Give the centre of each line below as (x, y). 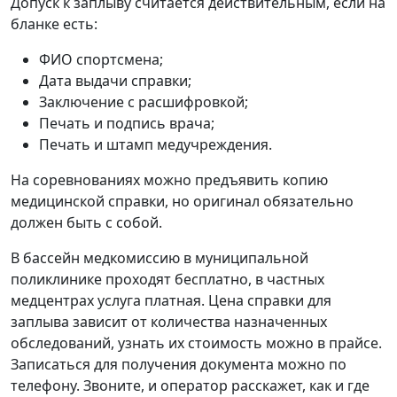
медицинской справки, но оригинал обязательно (182, 202)
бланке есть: (54, 24)
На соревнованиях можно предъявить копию (169, 180)
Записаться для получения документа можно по (179, 365)
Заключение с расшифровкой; (144, 102)
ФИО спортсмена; (101, 60)
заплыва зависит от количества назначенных (169, 322)
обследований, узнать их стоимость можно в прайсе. (196, 343)
